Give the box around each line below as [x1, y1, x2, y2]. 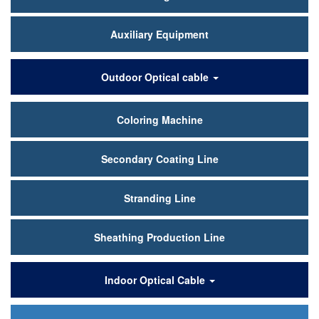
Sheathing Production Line [94, 230, 225, 244]
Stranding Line [123, 191, 196, 205]
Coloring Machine [116, 113, 203, 127]
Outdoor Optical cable [100, 70, 211, 84]
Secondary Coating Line [100, 152, 219, 166]
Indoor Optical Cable [104, 273, 208, 287]
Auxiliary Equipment [110, 27, 209, 41]
